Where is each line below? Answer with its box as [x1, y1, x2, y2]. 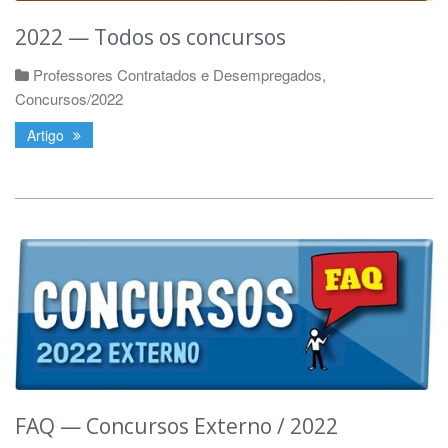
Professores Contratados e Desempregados [33, 63, 322, 85]
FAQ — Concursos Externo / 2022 [15, 412, 338, 441]
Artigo [27, 124, 68, 145]
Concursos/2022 [15, 87, 123, 109]
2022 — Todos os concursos [15, 22, 286, 51]
